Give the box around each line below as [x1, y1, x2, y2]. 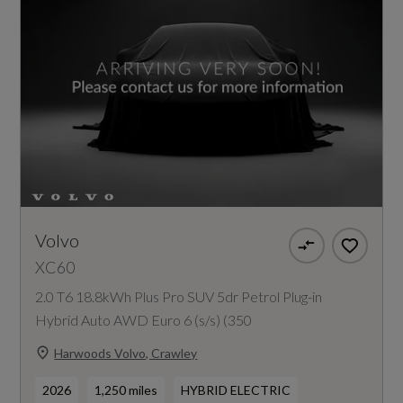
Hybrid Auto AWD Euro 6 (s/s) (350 [35, 311, 253, 329]
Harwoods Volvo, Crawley [54, 345, 198, 361]
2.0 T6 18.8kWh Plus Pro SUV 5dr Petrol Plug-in [35, 288, 323, 306]
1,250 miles [94, 382, 158, 399]
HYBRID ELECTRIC [181, 382, 291, 399]
